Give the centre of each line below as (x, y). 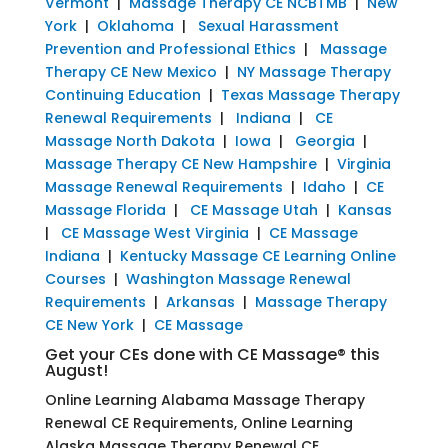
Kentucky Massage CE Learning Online (257, 255)
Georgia (324, 140)
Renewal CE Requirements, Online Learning (198, 422)
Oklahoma (135, 25)
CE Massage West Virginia (154, 232)
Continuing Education (122, 94)
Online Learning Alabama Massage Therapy (204, 399)
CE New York (89, 324)
